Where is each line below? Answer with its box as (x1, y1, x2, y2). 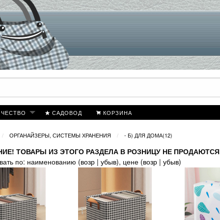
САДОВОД (52, 108, 82, 116)
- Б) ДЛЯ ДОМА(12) (124, 131, 172, 139)
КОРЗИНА (103, 108, 132, 116)
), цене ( (116, 156, 143, 166)
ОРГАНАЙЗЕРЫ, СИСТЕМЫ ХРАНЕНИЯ (9, 131, 111, 139)
